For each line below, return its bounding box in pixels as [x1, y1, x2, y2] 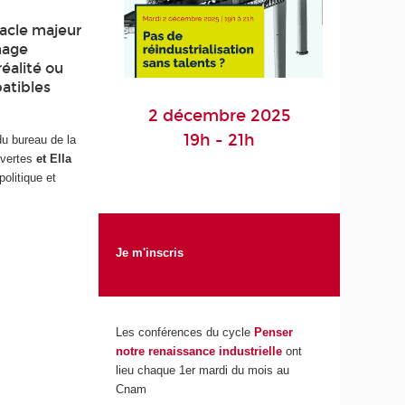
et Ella [36, 151, 72, 165]
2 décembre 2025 [148, 105, 291, 126]
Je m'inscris [116, 245, 184, 259]
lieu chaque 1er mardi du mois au [116, 363, 290, 378]
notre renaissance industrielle [116, 344, 283, 359]
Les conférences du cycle [116, 325, 251, 340]
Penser [250, 325, 294, 340]
